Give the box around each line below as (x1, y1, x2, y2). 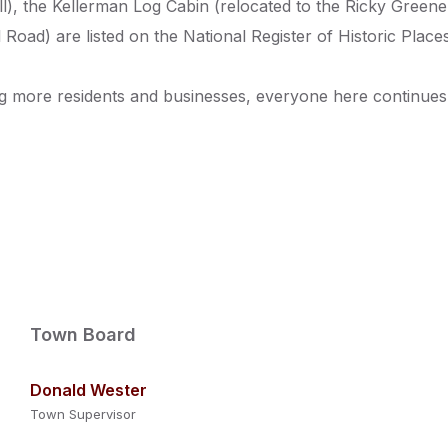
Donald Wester (29, 380, 147, 400)
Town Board (29, 324, 136, 345)
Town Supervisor (29, 406, 136, 422)
